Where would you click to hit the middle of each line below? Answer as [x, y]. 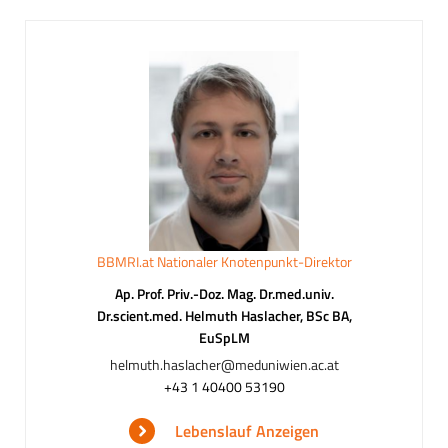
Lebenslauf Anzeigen [247, 430]
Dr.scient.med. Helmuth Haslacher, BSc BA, [224, 315]
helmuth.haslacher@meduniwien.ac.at [224, 364]
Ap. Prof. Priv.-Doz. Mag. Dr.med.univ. [224, 293]
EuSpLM [224, 337]
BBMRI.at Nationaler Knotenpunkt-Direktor [224, 261]
